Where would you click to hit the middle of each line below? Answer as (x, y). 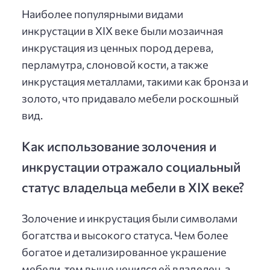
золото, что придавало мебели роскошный (130, 98)
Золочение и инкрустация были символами (130, 218)
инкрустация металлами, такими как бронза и (135, 81)
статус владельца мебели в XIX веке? (133, 187)
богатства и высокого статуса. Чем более (125, 235)
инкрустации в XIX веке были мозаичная (122, 30)
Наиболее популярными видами (102, 14)
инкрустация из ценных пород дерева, (118, 47)
